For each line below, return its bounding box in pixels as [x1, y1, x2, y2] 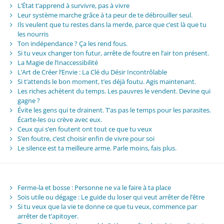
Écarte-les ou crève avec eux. [17, 114, 102, 124]
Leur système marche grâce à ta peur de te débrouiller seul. [17, 10, 192, 19]
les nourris [17, 29, 48, 38]
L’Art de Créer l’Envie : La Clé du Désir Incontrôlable [17, 67, 167, 76]
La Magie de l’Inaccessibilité [17, 57, 98, 67]
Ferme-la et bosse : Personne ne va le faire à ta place [17, 182, 171, 192]
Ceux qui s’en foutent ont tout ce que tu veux [17, 124, 152, 133]
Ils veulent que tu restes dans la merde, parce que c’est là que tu [17, 19, 206, 29]
